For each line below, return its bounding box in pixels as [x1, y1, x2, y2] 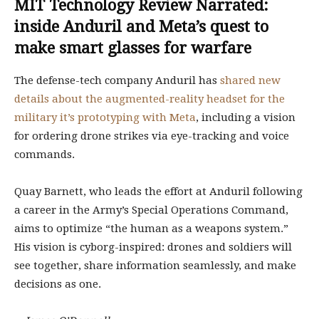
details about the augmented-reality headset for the [14, 93, 285, 105]
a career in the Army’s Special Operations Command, [14, 204, 288, 216]
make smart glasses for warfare [14, 39, 251, 57]
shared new [220, 74, 281, 87]
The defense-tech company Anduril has [14, 74, 220, 87]
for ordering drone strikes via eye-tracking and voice [14, 130, 289, 142]
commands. [14, 148, 75, 161]
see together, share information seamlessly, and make [14, 259, 296, 272]
